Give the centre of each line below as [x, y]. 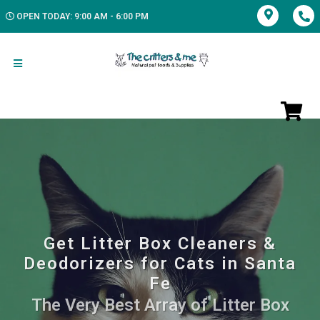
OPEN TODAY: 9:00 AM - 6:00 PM [82, 16]
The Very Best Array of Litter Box [160, 305]
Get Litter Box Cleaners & [160, 243]
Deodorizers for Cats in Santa [160, 263]
